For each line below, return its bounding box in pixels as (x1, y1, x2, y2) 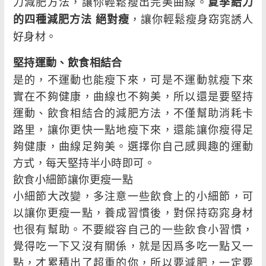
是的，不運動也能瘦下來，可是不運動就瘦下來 (12, 71, 254, 87)
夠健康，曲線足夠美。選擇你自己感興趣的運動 (12, 138, 254, 154)
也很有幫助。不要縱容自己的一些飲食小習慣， (12, 221, 254, 237)
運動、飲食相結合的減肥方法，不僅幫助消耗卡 (12, 104, 254, 121)
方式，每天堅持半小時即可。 (12, 154, 156, 170)
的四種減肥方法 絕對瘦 (12, 11, 129, 27)
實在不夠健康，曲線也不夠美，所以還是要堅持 (12, 88, 254, 104)
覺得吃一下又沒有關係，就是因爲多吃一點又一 (12, 237, 254, 254)
